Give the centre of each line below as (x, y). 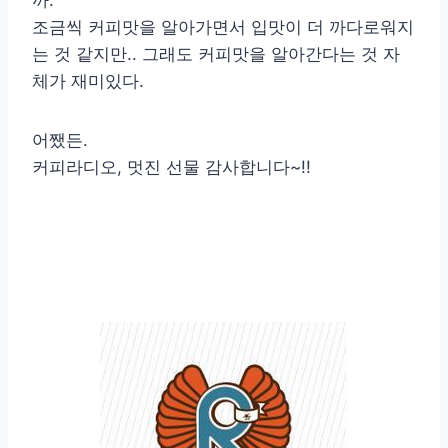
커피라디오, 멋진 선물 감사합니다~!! (171, 167)
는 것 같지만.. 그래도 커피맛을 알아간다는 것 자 (216, 54)
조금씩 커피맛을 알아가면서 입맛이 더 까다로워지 (223, 27)
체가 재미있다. (88, 81)
